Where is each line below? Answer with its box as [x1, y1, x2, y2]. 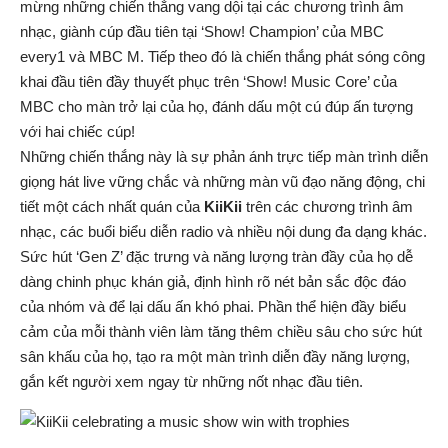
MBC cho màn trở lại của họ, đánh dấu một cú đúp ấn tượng [20, 97, 413, 115]
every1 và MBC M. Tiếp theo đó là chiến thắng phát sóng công [20, 47, 425, 65]
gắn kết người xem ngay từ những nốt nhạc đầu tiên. [20, 372, 363, 390]
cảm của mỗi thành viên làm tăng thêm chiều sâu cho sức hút [20, 322, 422, 340]
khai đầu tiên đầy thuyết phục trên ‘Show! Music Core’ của [20, 72, 397, 90]
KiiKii [204, 197, 242, 215]
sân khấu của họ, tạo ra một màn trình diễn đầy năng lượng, [20, 347, 410, 365]
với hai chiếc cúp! [20, 122, 135, 140]
